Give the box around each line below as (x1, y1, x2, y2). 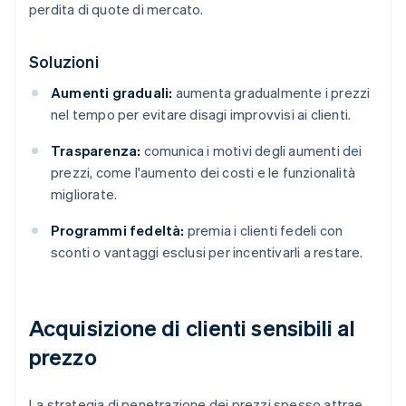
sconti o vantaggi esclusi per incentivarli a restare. (51, 243, 363, 262)
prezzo (29, 343, 97, 372)
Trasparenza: (51, 141, 141, 160)
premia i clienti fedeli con (184, 221, 343, 240)
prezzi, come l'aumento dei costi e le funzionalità (51, 163, 356, 182)
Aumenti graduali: (51, 83, 173, 102)
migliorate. (51, 185, 118, 204)
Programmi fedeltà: (51, 221, 185, 240)
